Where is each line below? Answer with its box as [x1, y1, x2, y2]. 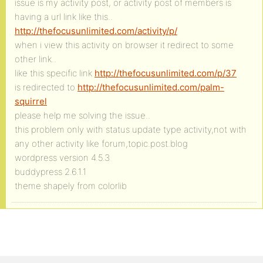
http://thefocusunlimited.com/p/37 [95, 68, 237, 79]
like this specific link [15, 68, 95, 79]
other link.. [15, 53, 56, 65]
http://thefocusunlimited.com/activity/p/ [15, 25, 177, 36]
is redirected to [15, 82, 77, 93]
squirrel [15, 96, 47, 107]
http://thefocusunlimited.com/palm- [77, 82, 224, 93]
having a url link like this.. [15, 11, 113, 22]
